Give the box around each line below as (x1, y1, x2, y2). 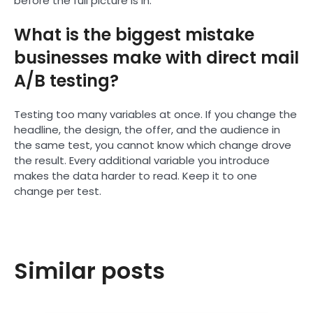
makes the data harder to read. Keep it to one (14, 168, 257, 183)
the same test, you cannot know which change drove (14, 137, 291, 152)
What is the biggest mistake (14, 22, 254, 46)
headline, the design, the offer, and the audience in (14, 122, 280, 137)
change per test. (14, 183, 101, 198)
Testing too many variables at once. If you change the (14, 106, 297, 122)
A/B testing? (14, 68, 119, 92)
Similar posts (14, 254, 165, 286)
